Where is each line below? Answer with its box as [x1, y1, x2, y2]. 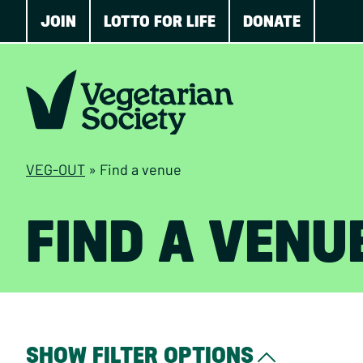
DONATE [243, 11, 301, 31]
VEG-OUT [26, 160, 85, 178]
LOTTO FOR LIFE [104, 11, 216, 31]
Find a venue [100, 160, 181, 178]
